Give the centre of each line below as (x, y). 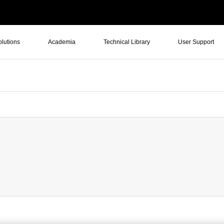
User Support (196, 42)
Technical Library (127, 42)
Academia (62, 42)
